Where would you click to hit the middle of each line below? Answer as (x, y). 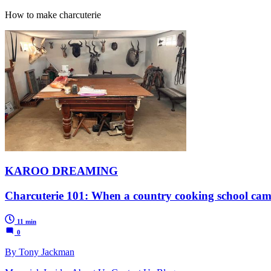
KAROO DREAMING (61, 171)
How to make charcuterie (53, 15)
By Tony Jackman (40, 252)
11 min (27, 221)
